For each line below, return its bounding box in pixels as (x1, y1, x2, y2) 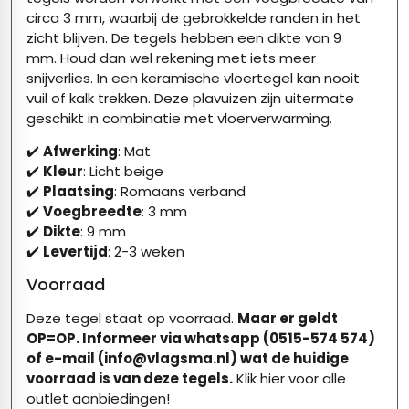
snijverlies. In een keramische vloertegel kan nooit (26, 68, 360, 88)
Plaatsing (43, 182, 114, 202)
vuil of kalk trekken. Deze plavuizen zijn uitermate (26, 88, 354, 108)
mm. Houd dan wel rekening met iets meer (26, 47, 316, 68)
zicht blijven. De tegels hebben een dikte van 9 (26, 27, 341, 47)
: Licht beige (83, 162, 163, 182)
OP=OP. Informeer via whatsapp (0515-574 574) (26, 329, 375, 349)
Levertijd (43, 242, 108, 262)
